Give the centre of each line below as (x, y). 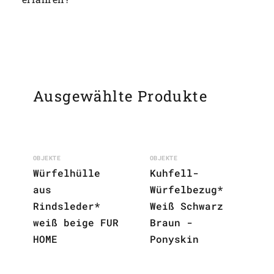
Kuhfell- (174, 172)
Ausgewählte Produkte (120, 96)
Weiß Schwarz (187, 206)
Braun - (171, 222)
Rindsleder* (67, 206)
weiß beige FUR (76, 222)
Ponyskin (174, 239)
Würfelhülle (67, 172)
